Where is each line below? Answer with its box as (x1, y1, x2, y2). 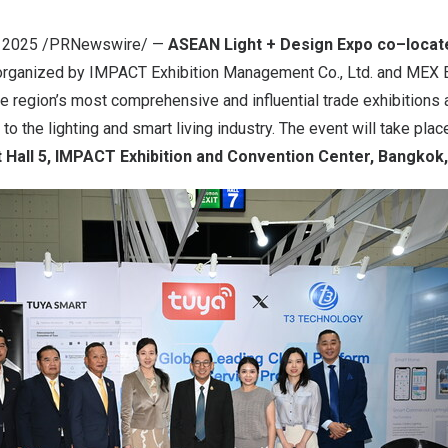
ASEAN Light (164, 35, 266, 54)
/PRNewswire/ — (38, 35, 164, 54)
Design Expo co (280, 35, 396, 54)
